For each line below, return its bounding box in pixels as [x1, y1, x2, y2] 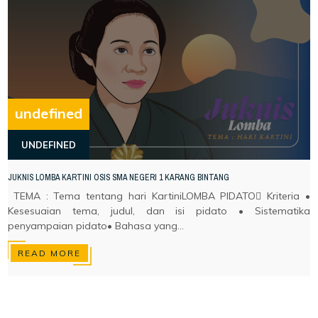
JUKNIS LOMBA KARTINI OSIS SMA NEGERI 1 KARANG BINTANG [8, 170, 230, 186]
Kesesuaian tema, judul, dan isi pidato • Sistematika [8, 204, 310, 218]
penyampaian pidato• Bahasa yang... [8, 219, 185, 233]
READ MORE [18, 248, 82, 259]
